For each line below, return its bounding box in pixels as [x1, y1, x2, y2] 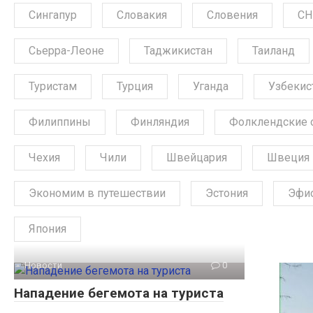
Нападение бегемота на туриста [14, 285, 224, 302]
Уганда [193, 80, 228, 94]
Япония [29, 222, 66, 236]
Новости [24, 260, 62, 271]
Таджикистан [144, 44, 212, 58]
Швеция [267, 151, 310, 165]
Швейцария [166, 151, 227, 165]
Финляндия [131, 115, 189, 129]
